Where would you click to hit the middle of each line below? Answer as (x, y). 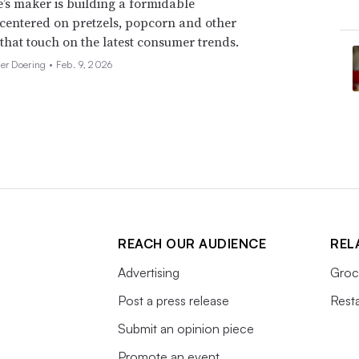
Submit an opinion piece (186, 328)
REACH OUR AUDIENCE (192, 243)
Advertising (149, 272)
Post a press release (173, 300)
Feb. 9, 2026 (84, 64)
